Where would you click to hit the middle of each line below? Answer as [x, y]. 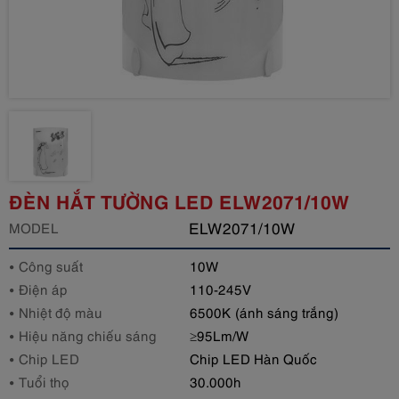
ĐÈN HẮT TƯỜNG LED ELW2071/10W [179, 200]
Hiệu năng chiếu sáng [88, 334]
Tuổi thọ [44, 381]
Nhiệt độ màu [61, 311]
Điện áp [43, 288]
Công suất [51, 265]
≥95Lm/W [220, 334]
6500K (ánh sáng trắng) [264, 311]
